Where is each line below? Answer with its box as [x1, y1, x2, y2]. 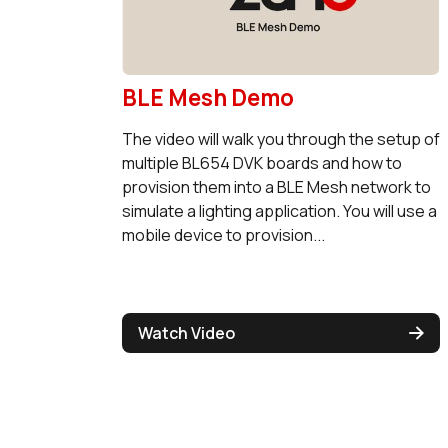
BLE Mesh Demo [121, 81, 294, 113]
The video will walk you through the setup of [121, 127, 440, 150]
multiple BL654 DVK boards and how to [121, 151, 402, 174]
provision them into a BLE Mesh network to [121, 175, 431, 198]
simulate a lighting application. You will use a [121, 199, 437, 222]
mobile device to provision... [121, 223, 325, 246]
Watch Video [137, 321, 235, 344]
